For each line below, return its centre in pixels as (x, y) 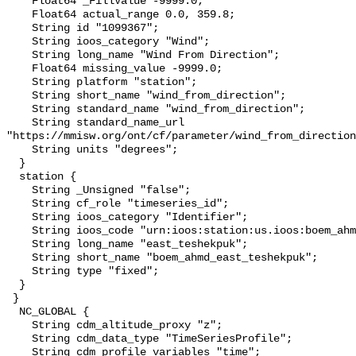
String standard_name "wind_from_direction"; (19, 110)
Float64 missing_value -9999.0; (19, 69)
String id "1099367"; (19, 29)
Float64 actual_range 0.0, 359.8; (19, 15)
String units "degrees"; (19, 150)
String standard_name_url (19, 123)
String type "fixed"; (19, 272)
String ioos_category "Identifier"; (19, 218)
